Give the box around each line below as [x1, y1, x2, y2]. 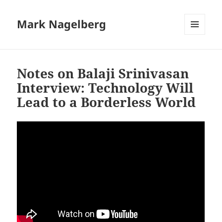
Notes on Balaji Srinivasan [17, 64, 189, 83]
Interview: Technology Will [17, 79, 194, 97]
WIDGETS [184, 51, 213, 60]
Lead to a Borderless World [17, 93, 196, 111]
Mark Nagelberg [17, 16, 107, 32]
